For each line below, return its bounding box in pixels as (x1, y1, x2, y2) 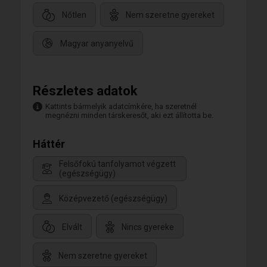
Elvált (62, 222, 82, 232)
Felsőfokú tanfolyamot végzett (59, 159, 176, 169)
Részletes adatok (33, 83, 138, 98)
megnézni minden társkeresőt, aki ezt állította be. (45, 111, 213, 120)
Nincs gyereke (122, 222, 174, 232)
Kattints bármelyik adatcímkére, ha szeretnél (45, 102, 197, 111)
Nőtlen (62, 10, 86, 20)
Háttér (33, 138, 65, 150)
